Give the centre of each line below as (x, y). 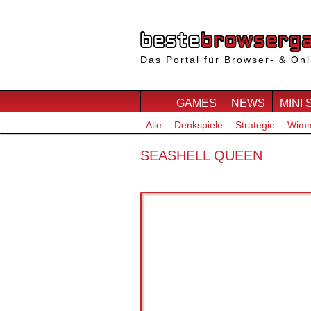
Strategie (255, 125)
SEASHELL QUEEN (201, 155)
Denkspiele (199, 125)
